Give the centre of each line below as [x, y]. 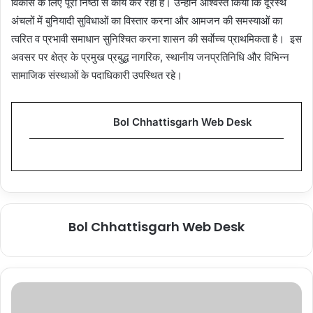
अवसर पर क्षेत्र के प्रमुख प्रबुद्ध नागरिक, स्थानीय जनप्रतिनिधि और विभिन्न [150, 57]
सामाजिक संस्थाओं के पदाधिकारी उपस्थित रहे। [97, 75]
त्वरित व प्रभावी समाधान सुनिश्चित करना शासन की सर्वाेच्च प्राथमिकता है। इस [156, 39]
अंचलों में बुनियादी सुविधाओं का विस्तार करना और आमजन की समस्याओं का [147, 21]
